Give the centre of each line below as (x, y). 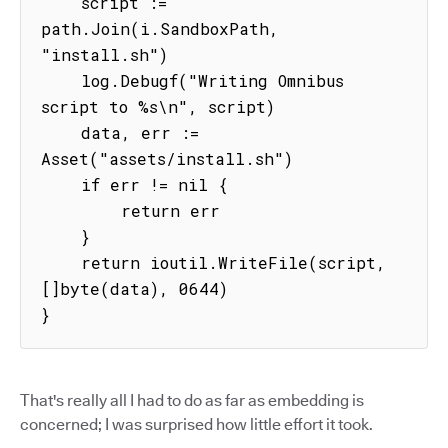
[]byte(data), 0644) (134, 288)
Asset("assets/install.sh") (167, 158)
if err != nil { (61, 184)
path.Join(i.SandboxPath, (160, 28)
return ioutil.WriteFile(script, (61, 262)
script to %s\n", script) (158, 106)
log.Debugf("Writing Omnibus (61, 80)
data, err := (61, 132)
